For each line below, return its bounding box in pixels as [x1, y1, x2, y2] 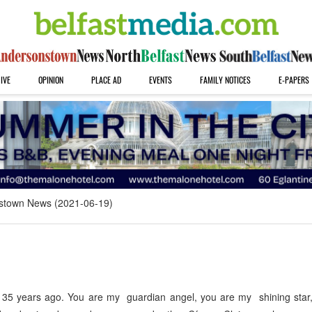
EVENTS [148, 74, 172, 86]
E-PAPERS [278, 74, 309, 86]
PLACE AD [91, 74, 121, 86]
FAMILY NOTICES [199, 74, 251, 86]
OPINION [38, 74, 63, 86]
